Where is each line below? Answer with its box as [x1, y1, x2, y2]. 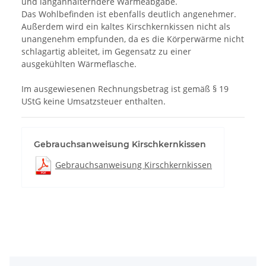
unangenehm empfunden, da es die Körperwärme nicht [21, 33, 244, 45]
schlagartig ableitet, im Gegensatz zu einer [21, 46, 191, 58]
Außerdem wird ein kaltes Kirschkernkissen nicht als [21, 21, 230, 33]
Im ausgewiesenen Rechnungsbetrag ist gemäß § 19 [21, 83, 229, 95]
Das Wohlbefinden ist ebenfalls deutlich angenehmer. [21, 8, 236, 20]
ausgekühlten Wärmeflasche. [21, 58, 137, 70]
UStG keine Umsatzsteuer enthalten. [21, 96, 166, 107]
